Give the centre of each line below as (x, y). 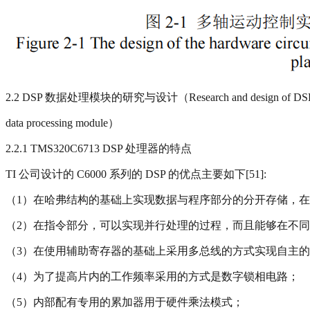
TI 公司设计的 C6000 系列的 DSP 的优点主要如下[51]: (136, 174)
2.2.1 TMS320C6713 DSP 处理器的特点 (99, 148)
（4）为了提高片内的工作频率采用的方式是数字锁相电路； (152, 276)
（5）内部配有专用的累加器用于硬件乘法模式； (125, 302)
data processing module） (62, 122)
